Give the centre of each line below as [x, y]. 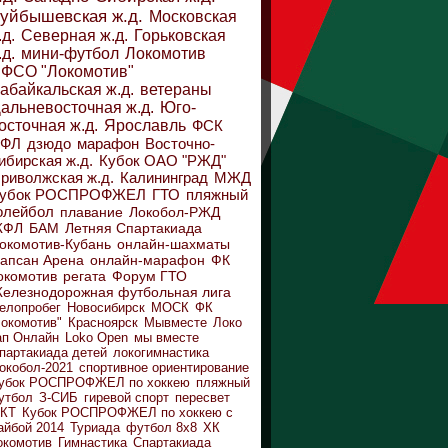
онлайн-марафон [147, 260]
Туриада [95, 427]
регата [84, 276]
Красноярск [103, 322]
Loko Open [96, 337]
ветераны [176, 89]
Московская [193, 16]
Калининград [164, 177]
